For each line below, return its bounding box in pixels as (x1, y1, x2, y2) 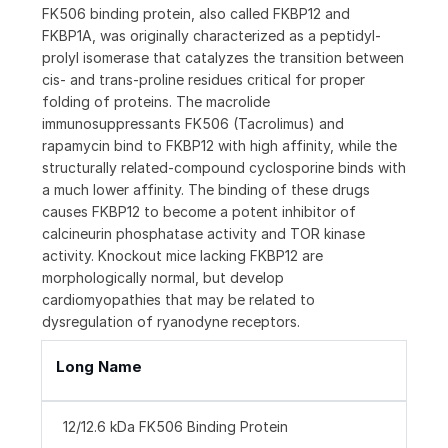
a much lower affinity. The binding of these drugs (42, 181, 370, 199)
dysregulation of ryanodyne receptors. (42, 313, 300, 331)
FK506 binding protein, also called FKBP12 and (42, 5, 350, 23)
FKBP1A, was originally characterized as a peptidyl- (42, 27, 381, 45)
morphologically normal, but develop (42, 269, 284, 287)
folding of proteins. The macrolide (42, 93, 270, 111)
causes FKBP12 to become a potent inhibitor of (42, 203, 356, 221)
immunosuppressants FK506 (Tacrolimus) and (42, 115, 344, 133)
